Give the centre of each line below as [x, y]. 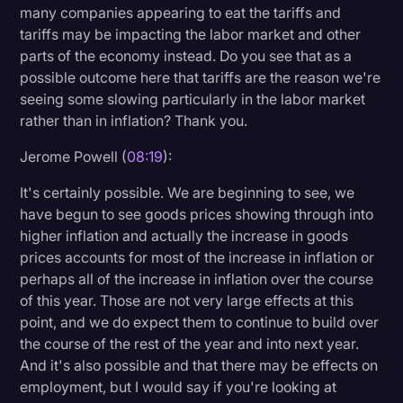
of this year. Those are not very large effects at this [187, 300]
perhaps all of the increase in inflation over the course [197, 278]
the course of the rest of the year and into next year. [190, 343]
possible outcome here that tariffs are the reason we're [201, 77]
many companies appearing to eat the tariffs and [181, 12]
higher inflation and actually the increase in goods [184, 235]
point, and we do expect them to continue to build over [200, 322]
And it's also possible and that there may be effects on [199, 365]
